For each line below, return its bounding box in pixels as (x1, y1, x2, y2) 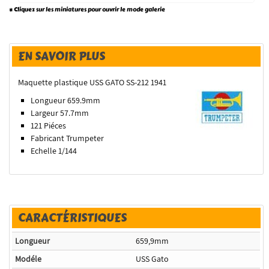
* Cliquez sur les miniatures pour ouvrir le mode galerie (9, 5, 166, 14)
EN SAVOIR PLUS (18, 47, 106, 65)
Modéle (15, 253, 42, 265)
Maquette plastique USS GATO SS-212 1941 (18, 77, 167, 88)
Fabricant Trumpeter (31, 133, 104, 144)
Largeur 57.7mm (31, 107, 89, 119)
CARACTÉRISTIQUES (18, 209, 127, 227)
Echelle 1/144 (31, 145, 77, 157)
